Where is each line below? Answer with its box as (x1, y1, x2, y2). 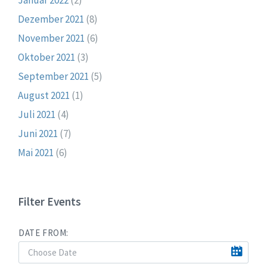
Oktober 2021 (18, 50, 75, 64)
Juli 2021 (18, 107, 55, 121)
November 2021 (18, 31, 85, 45)
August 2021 (18, 88, 70, 102)
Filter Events (18, 194, 81, 209)
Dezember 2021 (18, 12, 84, 26)
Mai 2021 (18, 145, 54, 159)
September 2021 (18, 69, 89, 83)
